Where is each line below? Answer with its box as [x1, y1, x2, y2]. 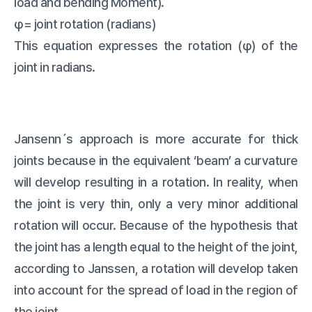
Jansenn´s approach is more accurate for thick [14, 132, 298, 147]
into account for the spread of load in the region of [14, 283, 298, 298]
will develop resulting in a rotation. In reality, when [14, 175, 298, 190]
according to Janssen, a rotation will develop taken [14, 261, 298, 276]
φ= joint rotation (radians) [14, 17, 156, 32]
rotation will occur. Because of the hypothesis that [14, 218, 298, 233]
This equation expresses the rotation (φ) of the [14, 38, 298, 54]
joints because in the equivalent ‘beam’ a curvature [14, 153, 298, 169]
